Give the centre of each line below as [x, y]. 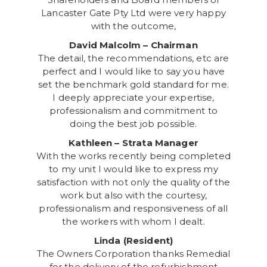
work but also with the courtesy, [133, 195]
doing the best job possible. [133, 124]
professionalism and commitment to [133, 111]
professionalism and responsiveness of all [133, 208]
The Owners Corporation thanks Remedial [133, 254]
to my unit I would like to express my [133, 169]
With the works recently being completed [133, 156]
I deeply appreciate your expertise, [133, 97]
